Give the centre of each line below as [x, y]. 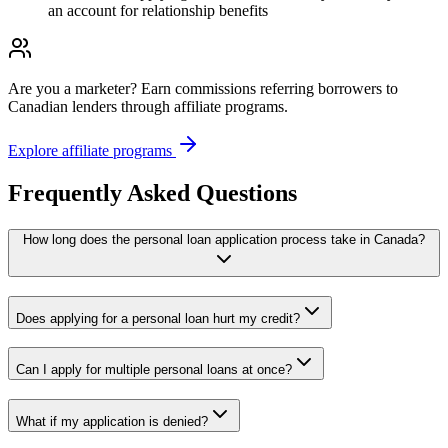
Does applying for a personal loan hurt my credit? [158, 318]
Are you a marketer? [72, 89]
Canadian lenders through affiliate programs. [148, 107]
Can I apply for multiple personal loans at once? [154, 370]
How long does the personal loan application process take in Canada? [224, 239]
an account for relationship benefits [158, 11]
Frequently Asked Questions [152, 193]
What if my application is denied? [112, 422]
